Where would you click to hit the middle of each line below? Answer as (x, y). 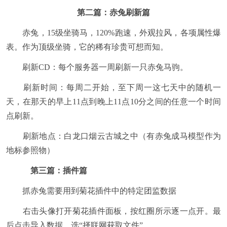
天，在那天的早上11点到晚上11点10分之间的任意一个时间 (113, 102)
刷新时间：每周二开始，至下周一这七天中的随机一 (113, 88)
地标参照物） (30, 150)
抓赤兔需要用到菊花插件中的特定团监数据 (91, 191)
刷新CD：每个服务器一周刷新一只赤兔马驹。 (97, 67)
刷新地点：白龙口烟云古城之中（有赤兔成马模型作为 (113, 136)
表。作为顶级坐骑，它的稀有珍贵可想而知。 (87, 47)
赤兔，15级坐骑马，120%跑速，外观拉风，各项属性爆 (113, 33)
